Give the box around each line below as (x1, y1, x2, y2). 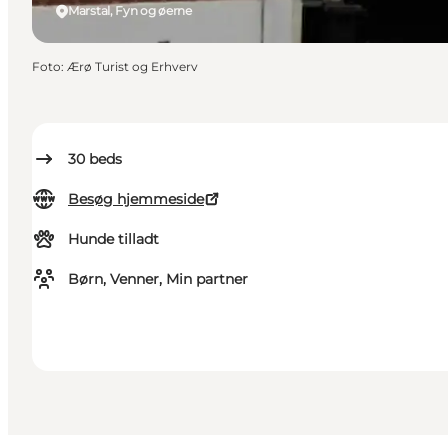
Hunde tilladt (68, 230, 159, 249)
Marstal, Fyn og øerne (68, 3, 192, 19)
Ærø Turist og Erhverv (67, 59, 198, 75)
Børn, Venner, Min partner (68, 270, 248, 289)
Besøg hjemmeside (68, 190, 204, 209)
